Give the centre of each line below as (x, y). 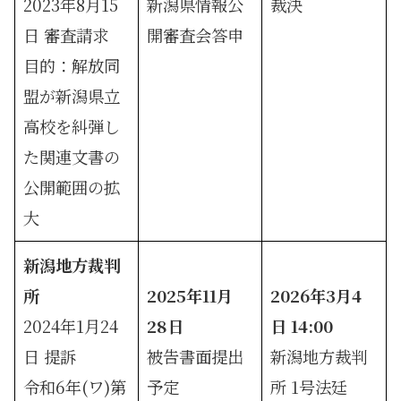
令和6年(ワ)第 (75, 386)
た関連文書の (72, 156)
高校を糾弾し (72, 126)
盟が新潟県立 (72, 95)
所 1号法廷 (309, 386)
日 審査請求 (66, 34)
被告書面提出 (196, 356)
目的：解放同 (72, 65)
